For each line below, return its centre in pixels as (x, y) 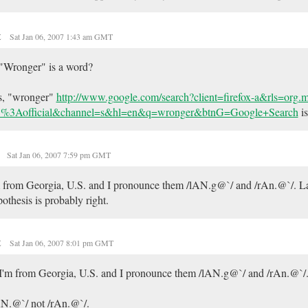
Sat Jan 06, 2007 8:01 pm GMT (61, 243)
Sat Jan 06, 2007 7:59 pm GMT (58, 155)
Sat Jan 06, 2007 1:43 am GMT (61, 36)
